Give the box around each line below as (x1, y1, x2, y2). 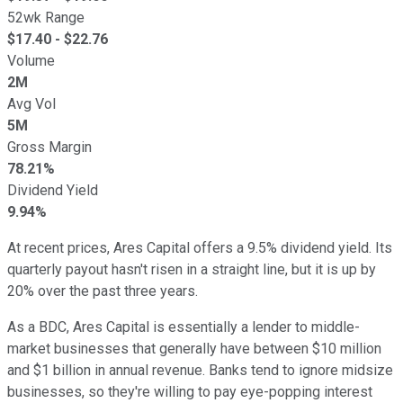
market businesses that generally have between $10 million (7, 339, 381, 357)
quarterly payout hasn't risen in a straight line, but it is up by (7, 260, 376, 278)
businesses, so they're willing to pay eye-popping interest (7, 382, 372, 400)
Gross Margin (7, 138, 92, 156)
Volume (7, 51, 55, 69)
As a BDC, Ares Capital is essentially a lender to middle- (7, 318, 360, 336)
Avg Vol (7, 94, 56, 112)
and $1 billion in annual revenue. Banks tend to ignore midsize (7, 361, 393, 379)
